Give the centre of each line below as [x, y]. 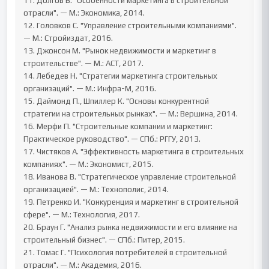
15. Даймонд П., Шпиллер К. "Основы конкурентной [116, 101]
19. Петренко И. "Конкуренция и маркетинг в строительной [131, 202]
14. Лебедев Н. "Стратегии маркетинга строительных [121, 76]
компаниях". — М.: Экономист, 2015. [89, 164]
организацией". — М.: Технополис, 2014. [96, 189]
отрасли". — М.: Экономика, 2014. [84, 13]
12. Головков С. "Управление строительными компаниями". [130, 26]
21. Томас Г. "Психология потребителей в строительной [125, 252]
